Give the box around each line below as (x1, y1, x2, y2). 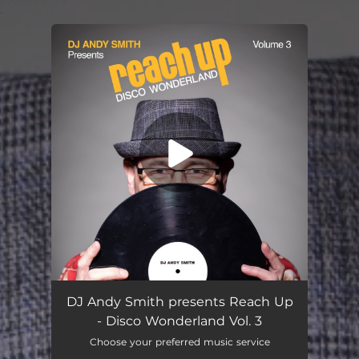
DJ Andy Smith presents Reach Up (66, 294, 293, 309)
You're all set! (99, 58, 168, 71)
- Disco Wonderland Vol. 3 (97, 313, 262, 329)
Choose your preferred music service (89, 336, 270, 348)
